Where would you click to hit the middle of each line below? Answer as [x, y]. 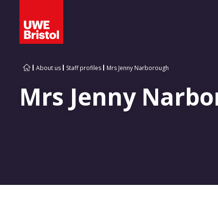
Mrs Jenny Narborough [138, 68]
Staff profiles [84, 68]
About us [48, 68]
